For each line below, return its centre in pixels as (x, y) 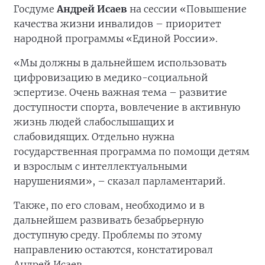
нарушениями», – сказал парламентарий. (119, 181)
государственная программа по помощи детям (132, 152)
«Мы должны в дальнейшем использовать (120, 63)
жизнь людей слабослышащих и (94, 122)
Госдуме (35, 9)
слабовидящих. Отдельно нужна (94, 137)
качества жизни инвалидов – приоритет (117, 24)
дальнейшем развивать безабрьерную (109, 220)
